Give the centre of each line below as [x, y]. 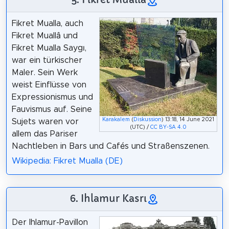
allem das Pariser [44, 134]
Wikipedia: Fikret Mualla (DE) [67, 161]
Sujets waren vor [45, 121]
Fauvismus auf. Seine [52, 109]
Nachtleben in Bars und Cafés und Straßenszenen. [110, 146]
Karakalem [116, 120]
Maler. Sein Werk [44, 72]
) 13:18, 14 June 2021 [188, 120]
